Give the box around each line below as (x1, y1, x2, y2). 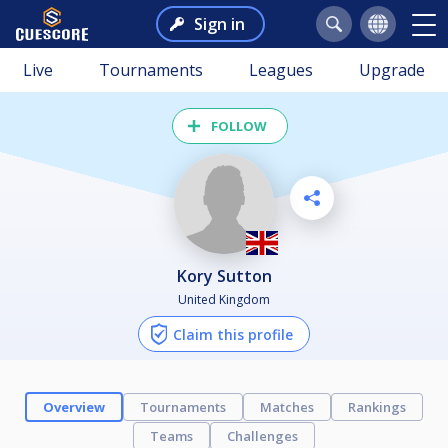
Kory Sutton (186, 264, 272, 287)
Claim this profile (173, 324, 293, 344)
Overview (43, 397, 105, 416)
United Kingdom (178, 290, 270, 308)
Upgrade (359, 59, 425, 81)
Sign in (193, 13, 245, 35)
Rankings (348, 397, 406, 416)
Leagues (249, 59, 313, 81)
